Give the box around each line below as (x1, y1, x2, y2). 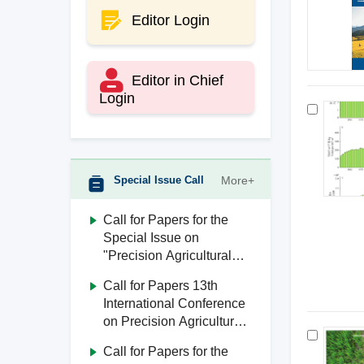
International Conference (103, 297, 245, 310)
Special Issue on (103, 231, 199, 245)
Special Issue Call (114, 174, 204, 186)
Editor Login (132, 12, 210, 28)
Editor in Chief (132, 72, 223, 89)
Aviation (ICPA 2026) (103, 332, 224, 346)
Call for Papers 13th (103, 279, 218, 292)
